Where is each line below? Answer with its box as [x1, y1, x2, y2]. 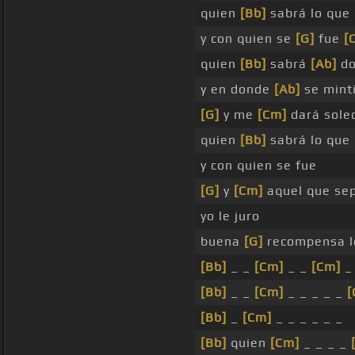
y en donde [200, 82, 274, 97]
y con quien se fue [200, 158, 317, 174]
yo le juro [200, 208, 260, 224]
